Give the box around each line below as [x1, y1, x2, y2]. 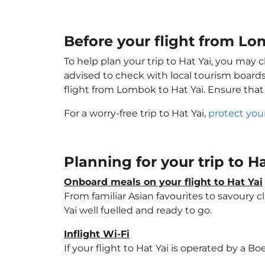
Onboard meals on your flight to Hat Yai [64, 176, 263, 188]
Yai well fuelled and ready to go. [64, 205, 212, 216]
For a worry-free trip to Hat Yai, [64, 108, 208, 119]
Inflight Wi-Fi [64, 228, 130, 240]
